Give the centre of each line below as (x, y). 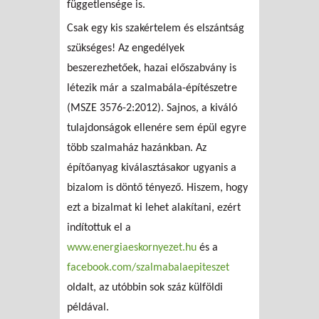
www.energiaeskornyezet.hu (132, 247)
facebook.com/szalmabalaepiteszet (148, 267)
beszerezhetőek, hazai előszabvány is (152, 68)
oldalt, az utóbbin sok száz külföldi (145, 287)
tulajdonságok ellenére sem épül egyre (157, 128)
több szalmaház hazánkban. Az (137, 148)
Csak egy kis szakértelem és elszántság (156, 28)
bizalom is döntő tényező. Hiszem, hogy (157, 188)
